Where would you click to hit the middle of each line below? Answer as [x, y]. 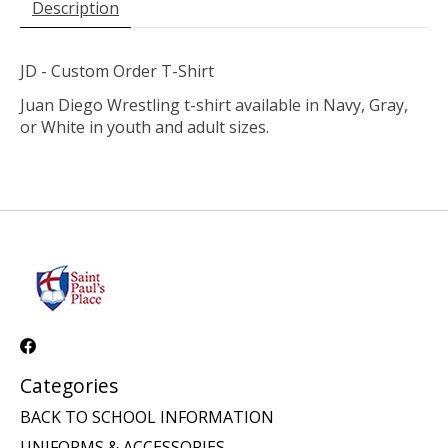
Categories [69, 385]
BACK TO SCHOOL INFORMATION [147, 417]
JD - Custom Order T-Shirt [117, 70]
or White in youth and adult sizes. [144, 126]
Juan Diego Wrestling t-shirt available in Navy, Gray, [214, 104]
